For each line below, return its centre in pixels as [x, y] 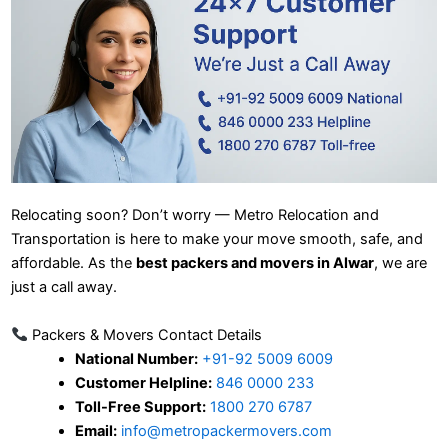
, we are [400, 263]
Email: [95, 430]
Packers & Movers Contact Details [146, 334]
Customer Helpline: [143, 382]
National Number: [136, 358]
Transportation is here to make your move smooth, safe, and [217, 239]
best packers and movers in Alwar [255, 263]
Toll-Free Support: [140, 406]
